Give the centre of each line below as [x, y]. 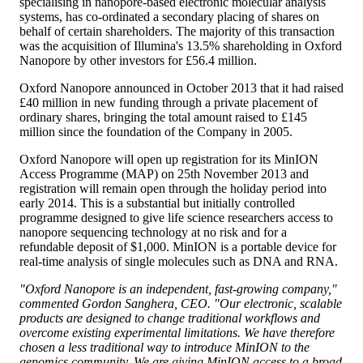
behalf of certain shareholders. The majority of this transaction [177, 31]
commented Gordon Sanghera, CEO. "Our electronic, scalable [181, 303]
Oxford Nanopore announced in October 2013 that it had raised [181, 88]
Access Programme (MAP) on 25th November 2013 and [164, 173]
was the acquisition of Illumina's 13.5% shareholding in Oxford [181, 45]
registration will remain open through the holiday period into [173, 188]
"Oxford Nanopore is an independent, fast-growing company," [178, 288]
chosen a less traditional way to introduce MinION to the [164, 347]
